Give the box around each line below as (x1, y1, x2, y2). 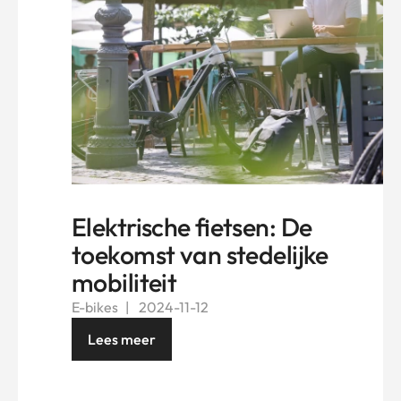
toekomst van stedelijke (72, 238, 328, 270)
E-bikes (72, 297, 118, 316)
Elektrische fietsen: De (72, 210, 312, 243)
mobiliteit (72, 266, 177, 298)
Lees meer (88, 329, 156, 348)
